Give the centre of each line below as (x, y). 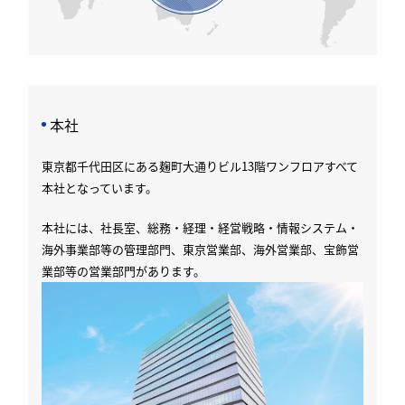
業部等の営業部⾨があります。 (124, 270)
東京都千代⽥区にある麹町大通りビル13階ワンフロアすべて (200, 165)
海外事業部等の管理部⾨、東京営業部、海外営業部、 (183, 249)
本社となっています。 (100, 187)
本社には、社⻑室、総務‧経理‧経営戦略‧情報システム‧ (201, 227)
